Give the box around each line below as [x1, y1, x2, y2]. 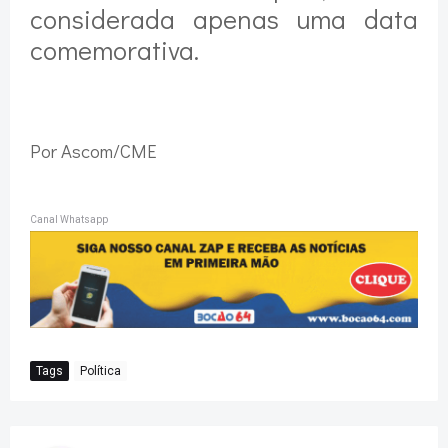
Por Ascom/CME [30, 138, 157, 164]
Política [80, 363, 121, 378]
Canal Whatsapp [30, 214, 108, 226]
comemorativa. [30, 32, 199, 68]
